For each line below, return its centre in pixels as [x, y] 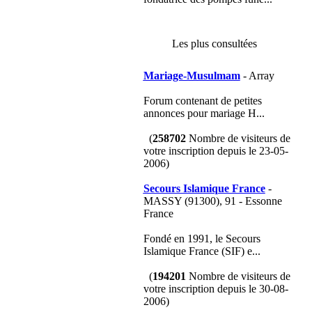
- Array [257, 76]
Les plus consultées [214, 44]
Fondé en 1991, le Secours [202, 239]
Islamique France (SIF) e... [202, 251]
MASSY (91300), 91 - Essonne [212, 201]
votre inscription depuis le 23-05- [216, 151]
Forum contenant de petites [202, 101]
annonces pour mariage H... [204, 113]
